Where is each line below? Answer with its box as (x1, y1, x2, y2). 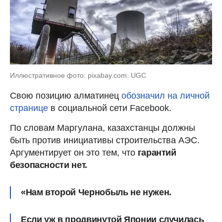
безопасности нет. (10, 160, 87, 170)
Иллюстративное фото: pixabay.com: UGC (10, 71, 146, 79)
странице (10, 103, 51, 113)
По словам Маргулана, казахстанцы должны (10, 122, 195, 133)
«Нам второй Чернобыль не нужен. (21, 187, 171, 197)
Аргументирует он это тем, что (10, 147, 135, 158)
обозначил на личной (121, 90, 210, 101)
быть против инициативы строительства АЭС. (10, 135, 200, 145)
